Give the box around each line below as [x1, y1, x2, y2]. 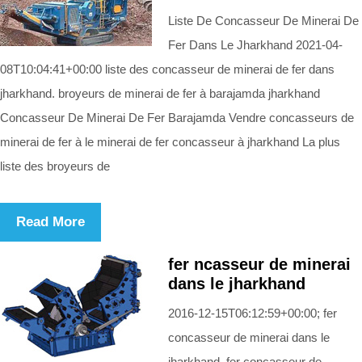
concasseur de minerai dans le [168, 330, 330, 344]
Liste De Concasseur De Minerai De [168, 13, 359, 27]
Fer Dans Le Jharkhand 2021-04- [168, 37, 343, 52]
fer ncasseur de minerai [168, 255, 351, 273]
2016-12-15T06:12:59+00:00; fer [168, 305, 337, 320]
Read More [16, 213, 85, 229]
